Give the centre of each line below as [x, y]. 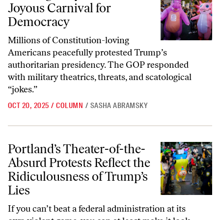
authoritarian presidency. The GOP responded [98, 65]
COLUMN [70, 106]
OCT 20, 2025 [28, 106]
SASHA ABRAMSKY [119, 106]
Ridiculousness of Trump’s [78, 176]
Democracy [39, 22]
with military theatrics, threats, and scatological [100, 77]
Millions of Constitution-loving [69, 40]
